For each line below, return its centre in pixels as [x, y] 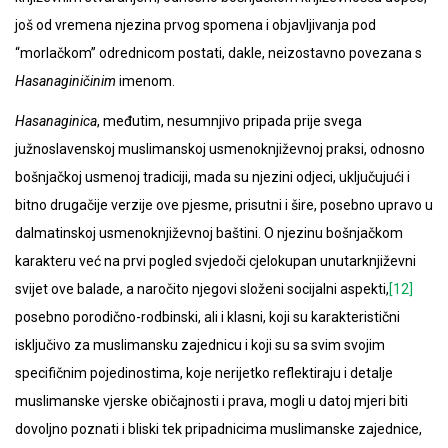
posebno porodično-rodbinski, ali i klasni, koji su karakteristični [207, 317]
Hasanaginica [56, 121]
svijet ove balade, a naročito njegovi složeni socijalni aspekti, [202, 289]
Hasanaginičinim [65, 81]
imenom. [145, 81]
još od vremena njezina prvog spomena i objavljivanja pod [195, 25]
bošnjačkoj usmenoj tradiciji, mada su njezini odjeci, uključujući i [212, 177]
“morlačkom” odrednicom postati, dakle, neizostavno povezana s [218, 53]
